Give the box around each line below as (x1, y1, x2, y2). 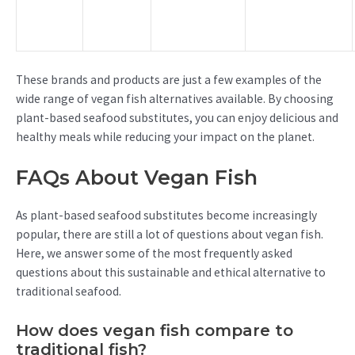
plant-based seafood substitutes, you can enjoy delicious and (16, 109, 338, 125)
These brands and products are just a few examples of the (16, 71, 322, 87)
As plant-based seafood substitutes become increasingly (16, 208, 317, 223)
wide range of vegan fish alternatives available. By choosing (16, 90, 334, 106)
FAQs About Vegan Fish (16, 166, 258, 190)
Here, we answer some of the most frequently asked (16, 246, 292, 261)
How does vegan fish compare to (16, 321, 293, 341)
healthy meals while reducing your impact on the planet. (16, 128, 315, 144)
